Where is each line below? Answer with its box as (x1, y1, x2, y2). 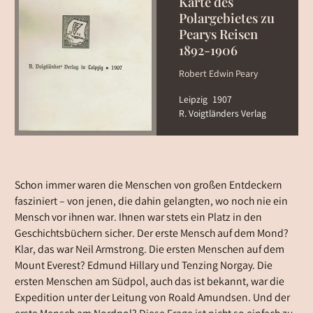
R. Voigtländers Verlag (178, 108, 266, 122)
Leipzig (178, 94, 208, 108)
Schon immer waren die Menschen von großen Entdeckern (14, 178, 282, 195)
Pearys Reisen (178, 25, 258, 43)
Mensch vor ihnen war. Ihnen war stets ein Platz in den (14, 210, 262, 227)
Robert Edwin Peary (178, 67, 258, 82)
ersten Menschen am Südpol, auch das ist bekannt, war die (14, 275, 284, 291)
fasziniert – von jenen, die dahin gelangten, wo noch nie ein (14, 194, 288, 211)
